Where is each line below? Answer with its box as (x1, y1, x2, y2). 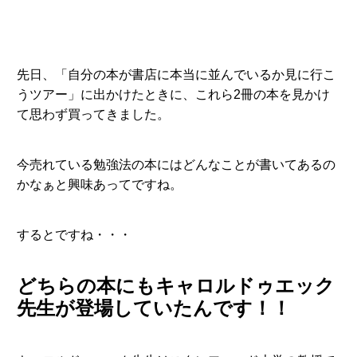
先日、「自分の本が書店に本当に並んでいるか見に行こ (16, 67, 335, 81)
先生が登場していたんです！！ (16, 296, 291, 319)
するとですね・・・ (16, 228, 131, 242)
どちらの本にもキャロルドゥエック (16, 274, 335, 296)
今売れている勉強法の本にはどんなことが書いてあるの (16, 157, 335, 171)
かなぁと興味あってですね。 (16, 177, 182, 191)
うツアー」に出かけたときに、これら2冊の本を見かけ (16, 87, 330, 101)
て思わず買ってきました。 (16, 107, 170, 121)
